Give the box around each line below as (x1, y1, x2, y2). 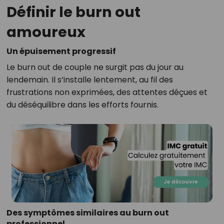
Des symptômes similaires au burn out (6, 207, 169, 219)
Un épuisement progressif (6, 45, 116, 57)
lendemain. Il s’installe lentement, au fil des (6, 74, 173, 85)
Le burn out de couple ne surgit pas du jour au (6, 61, 183, 73)
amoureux (6, 22, 85, 42)
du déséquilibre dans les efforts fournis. (6, 99, 158, 110)
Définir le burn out (6, 2, 140, 22)
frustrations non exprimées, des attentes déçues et (6, 86, 207, 98)
